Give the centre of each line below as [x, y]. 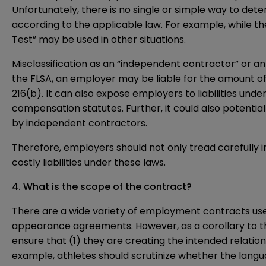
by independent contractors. [80, 123]
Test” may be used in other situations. [99, 40]
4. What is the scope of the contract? [102, 187]
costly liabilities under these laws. [89, 163]
